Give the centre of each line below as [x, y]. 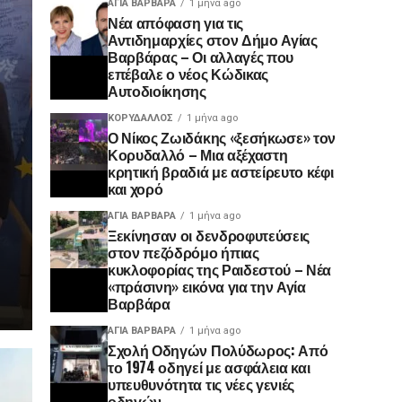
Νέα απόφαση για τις [175, 22]
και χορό [135, 188]
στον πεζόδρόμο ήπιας [184, 252]
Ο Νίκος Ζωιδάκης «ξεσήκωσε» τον [222, 137]
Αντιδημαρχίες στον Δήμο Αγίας [213, 39]
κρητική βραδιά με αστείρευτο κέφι [221, 171]
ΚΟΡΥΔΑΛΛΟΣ [140, 118]
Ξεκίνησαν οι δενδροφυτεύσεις [209, 235]
